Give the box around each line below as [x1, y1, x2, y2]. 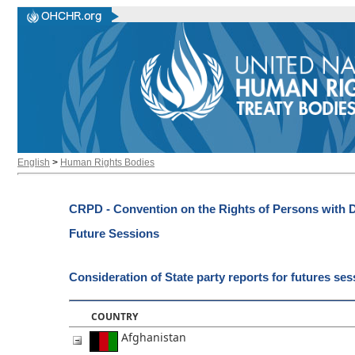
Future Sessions [69, 227, 159, 241]
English [17, 157, 50, 169]
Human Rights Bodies [60, 157, 155, 169]
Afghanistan [118, 329, 186, 345]
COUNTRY [91, 309, 138, 323]
